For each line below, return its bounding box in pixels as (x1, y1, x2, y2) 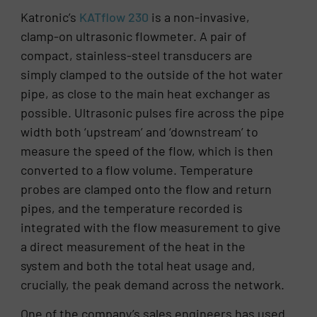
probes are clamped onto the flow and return (21, 180, 272, 197)
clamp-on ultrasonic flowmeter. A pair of (21, 28, 247, 44)
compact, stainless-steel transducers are (21, 47, 253, 63)
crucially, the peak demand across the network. (21, 276, 285, 292)
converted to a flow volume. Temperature (21, 161, 254, 178)
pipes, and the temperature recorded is (21, 200, 243, 216)
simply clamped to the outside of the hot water (21, 66, 284, 82)
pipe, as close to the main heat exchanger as (21, 85, 271, 101)
